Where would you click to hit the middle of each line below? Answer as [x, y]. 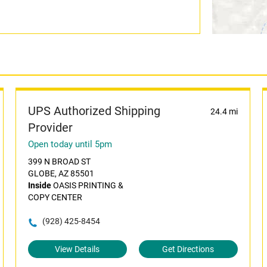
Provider [50, 128]
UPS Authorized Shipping [94, 111]
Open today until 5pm [70, 144]
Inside [39, 185]
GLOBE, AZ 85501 [61, 173]
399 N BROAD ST [59, 162]
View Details [77, 249]
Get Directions [188, 249]
